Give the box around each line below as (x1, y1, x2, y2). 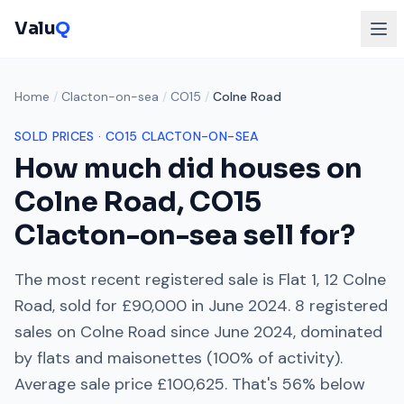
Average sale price (14, 373, 157, 395)
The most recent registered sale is (14, 269, 279, 290)
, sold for (52, 295, 122, 317)
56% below (282, 373, 365, 395)
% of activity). (240, 347, 343, 369)
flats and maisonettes (37, 347, 202, 369)
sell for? (238, 218, 355, 252)
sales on (14, 321, 80, 343)
